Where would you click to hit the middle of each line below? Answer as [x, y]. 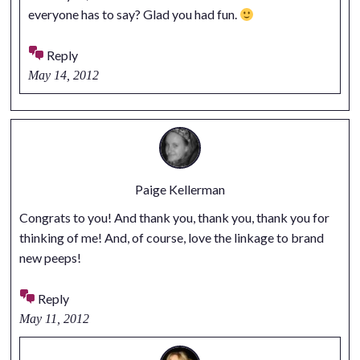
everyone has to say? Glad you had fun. [133, 14]
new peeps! [50, 258]
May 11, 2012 [54, 319]
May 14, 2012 [63, 76]
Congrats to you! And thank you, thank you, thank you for [174, 218]
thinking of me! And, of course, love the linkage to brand [171, 238]
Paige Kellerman [180, 190]
